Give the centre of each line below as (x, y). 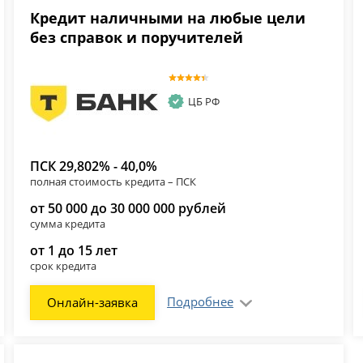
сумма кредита (68, 223)
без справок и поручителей (137, 38)
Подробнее (201, 301)
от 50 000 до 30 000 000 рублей (128, 208)
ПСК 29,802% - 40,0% (94, 166)
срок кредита (64, 265)
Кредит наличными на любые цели (168, 18)
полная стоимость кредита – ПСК (113, 181)
